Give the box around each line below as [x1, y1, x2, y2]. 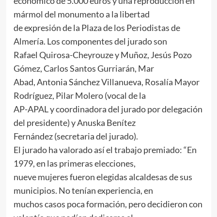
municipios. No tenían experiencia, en [13, 185, 153, 196]
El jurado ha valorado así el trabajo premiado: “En [13, 144, 197, 155]
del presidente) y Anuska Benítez [13, 117, 136, 128]
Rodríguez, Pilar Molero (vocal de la [13, 90, 146, 101]
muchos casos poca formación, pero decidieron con [13, 199, 202, 210]
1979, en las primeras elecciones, [13, 158, 136, 169]
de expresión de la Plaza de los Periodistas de [13, 22, 180, 33]
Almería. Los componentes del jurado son [13, 36, 167, 47]
